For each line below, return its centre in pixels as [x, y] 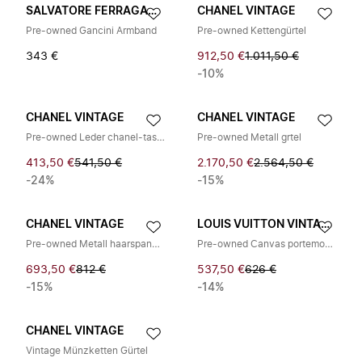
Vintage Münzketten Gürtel [87, 351]
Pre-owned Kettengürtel [252, 31]
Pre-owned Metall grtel [249, 137]
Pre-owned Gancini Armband [91, 31]
